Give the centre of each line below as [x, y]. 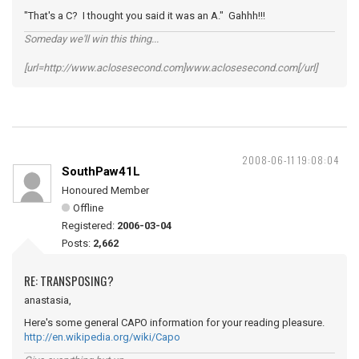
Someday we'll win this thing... [91, 39]
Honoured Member [105, 190]
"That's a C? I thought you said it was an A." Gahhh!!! [145, 16]
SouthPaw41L [101, 171]
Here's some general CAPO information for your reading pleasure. [174, 323]
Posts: [77, 243]
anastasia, [48, 300]
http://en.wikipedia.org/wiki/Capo [102, 337]
